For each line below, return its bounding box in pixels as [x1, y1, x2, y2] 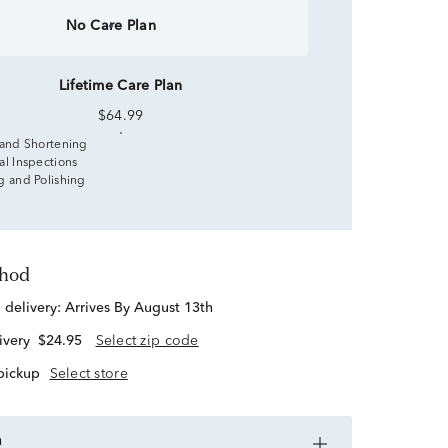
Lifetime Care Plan [58, 79, 183, 93]
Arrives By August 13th [64, 301, 213, 316]
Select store [49, 366, 128, 381]
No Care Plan [65, 19, 156, 33]
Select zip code [95, 334, 199, 349]
